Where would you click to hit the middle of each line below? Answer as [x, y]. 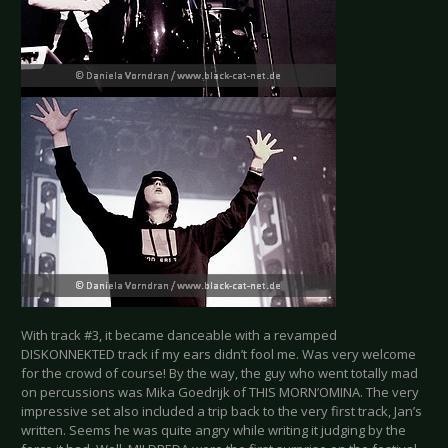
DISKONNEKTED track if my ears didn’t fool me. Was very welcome [218, 354]
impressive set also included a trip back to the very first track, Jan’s [221, 411]
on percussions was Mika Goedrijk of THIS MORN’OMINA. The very [220, 392]
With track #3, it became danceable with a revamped [179, 335]
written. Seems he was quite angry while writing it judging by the [213, 430]
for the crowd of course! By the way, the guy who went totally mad [219, 373]
